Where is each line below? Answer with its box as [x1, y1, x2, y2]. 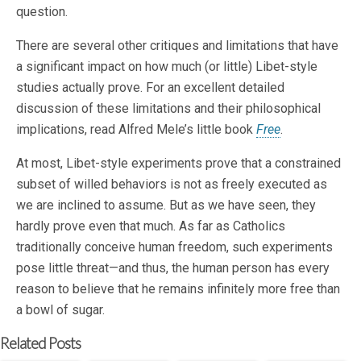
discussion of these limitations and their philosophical [16, 101, 321, 117]
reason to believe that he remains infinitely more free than [16, 281, 340, 297]
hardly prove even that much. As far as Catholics [16, 218, 285, 234]
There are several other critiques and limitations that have [16, 38, 338, 54]
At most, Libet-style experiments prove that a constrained [16, 156, 341, 172]
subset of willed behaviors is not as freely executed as [16, 176, 327, 193]
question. [16, 4, 68, 20]
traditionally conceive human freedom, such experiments [16, 239, 333, 255]
